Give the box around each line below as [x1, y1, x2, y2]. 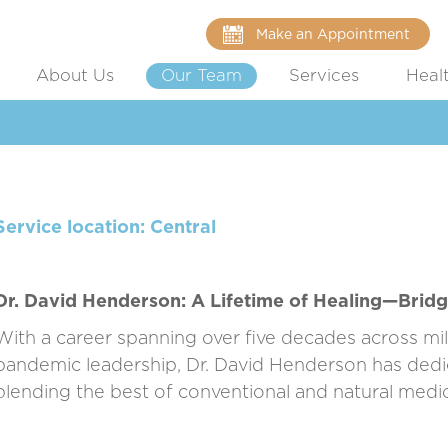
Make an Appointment [256, 28, 410, 42]
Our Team [161, 68, 242, 84]
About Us [36, 68, 114, 84]
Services [289, 68, 359, 84]
